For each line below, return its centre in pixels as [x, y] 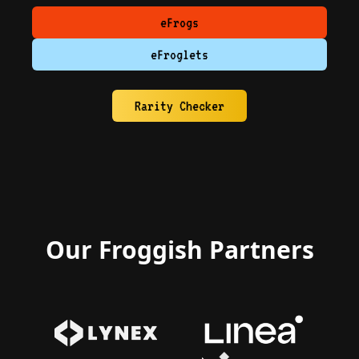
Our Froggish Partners [179, 250]
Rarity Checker [179, 106]
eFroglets [179, 54]
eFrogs [179, 22]
